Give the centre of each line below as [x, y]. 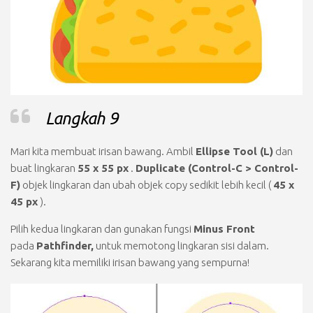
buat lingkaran [44, 168]
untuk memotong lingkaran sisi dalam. [181, 245]
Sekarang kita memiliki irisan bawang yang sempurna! [130, 262]
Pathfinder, [65, 245]
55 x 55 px [103, 168]
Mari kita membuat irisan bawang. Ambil [103, 151]
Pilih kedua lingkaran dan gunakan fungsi [102, 228]
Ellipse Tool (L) [234, 151]
